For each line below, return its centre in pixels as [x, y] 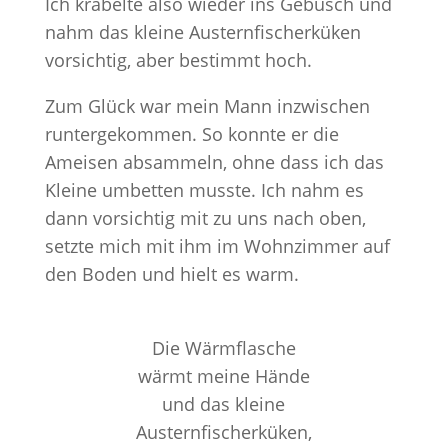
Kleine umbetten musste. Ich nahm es [204, 190]
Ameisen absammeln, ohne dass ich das [214, 162]
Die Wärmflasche [223, 348]
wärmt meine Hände [223, 376]
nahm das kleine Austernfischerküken [202, 32]
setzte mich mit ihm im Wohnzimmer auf [217, 246]
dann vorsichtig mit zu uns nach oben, [205, 218]
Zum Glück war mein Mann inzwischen [207, 106]
